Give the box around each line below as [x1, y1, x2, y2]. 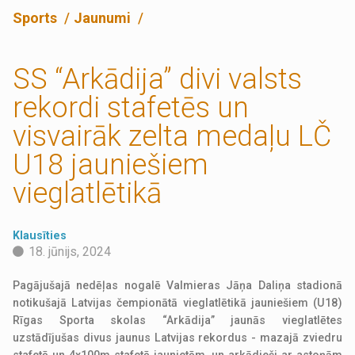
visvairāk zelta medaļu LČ [13, 120, 332, 154]
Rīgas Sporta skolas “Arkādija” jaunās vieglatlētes [13, 314, 342, 327]
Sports [13, 10, 61, 27]
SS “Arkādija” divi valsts [13, 63, 303, 97]
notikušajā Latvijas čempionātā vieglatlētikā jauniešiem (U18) [13, 296, 342, 310]
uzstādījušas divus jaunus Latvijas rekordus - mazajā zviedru [13, 331, 342, 345]
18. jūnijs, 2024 [29, 244, 112, 260]
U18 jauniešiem [13, 148, 209, 182]
